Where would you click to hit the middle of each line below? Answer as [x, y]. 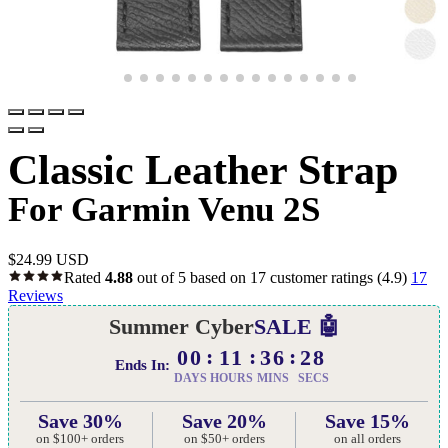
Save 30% [80, 420]
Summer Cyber [181, 326]
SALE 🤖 [296, 326]
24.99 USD [52, 259]
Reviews [35, 295]
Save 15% [368, 420]
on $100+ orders [80, 438]
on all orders [368, 438]
